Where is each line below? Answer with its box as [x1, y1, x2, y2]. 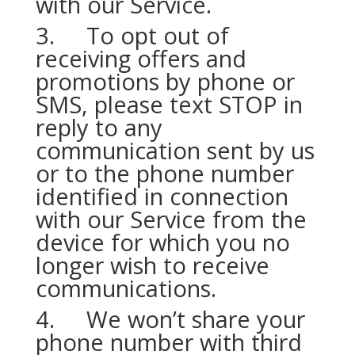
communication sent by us [35, 135, 315, 166]
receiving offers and [35, 43, 246, 74]
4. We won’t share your [35, 303, 305, 334]
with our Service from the [35, 204, 307, 235]
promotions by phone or [35, 66, 295, 97]
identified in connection [35, 181, 288, 212]
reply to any [35, 112, 162, 143]
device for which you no [35, 227, 290, 258]
